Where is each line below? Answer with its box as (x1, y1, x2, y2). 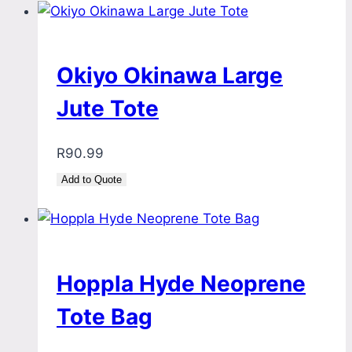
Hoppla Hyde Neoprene (57, 269, 306, 297)
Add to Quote (61, 174, 122, 186)
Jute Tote (57, 95, 159, 123)
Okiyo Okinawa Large (57, 62, 283, 90)
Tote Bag (57, 302, 152, 330)
